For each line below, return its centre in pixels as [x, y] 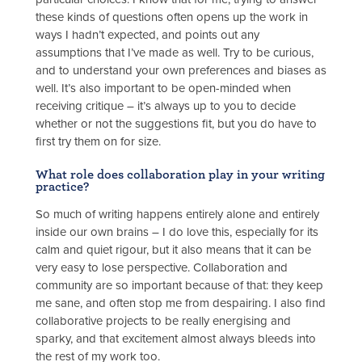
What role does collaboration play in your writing [180, 174]
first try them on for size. [98, 142]
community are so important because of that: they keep [179, 285]
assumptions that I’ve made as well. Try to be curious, [175, 53]
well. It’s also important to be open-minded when [163, 88]
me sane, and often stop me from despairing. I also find [181, 303]
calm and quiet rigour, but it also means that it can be [173, 249]
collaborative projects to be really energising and [163, 320]
